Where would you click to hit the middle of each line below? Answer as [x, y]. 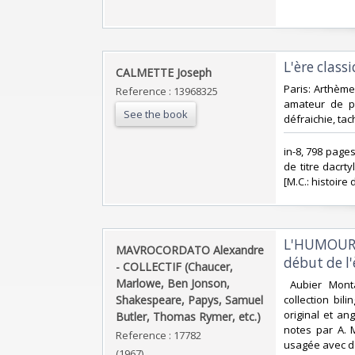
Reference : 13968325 [167, 91]
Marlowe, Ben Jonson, [173, 283]
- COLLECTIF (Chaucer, [174, 266]
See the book [156, 114]
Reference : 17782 [158, 335]
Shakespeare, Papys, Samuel [189, 300]
